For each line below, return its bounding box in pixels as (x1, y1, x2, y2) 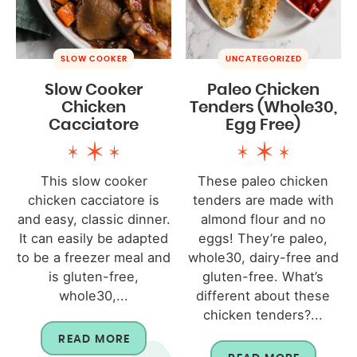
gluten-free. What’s (202, 268, 324, 284)
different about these (196, 287, 331, 304)
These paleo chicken (198, 172, 329, 189)
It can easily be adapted (19, 229, 169, 246)
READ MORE (58, 333, 131, 345)
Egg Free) (226, 116, 301, 133)
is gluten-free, (49, 268, 139, 284)
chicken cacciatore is (28, 191, 160, 208)
